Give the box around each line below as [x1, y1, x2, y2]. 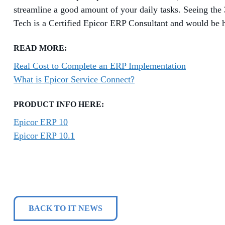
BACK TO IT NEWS [29, 203, 102, 212]
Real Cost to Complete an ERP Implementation [14, 60, 186, 71]
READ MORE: [14, 43, 67, 52]
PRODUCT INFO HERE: [14, 99, 104, 108]
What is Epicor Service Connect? [14, 74, 135, 84]
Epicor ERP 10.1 [14, 130, 75, 141]
